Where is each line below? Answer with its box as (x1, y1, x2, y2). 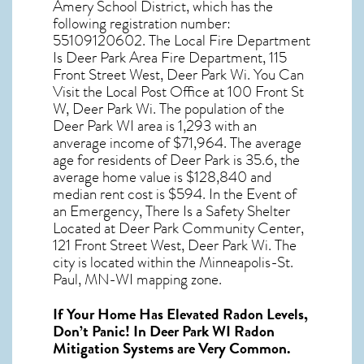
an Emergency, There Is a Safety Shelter (53, 199, 290, 223)
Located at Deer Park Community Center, (53, 216, 304, 240)
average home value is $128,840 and (53, 165, 271, 188)
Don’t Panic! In (53, 319, 149, 343)
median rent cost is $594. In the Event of (53, 182, 297, 206)
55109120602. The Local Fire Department (53, 28, 310, 52)
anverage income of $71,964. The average (53, 131, 301, 154)
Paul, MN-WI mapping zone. (53, 267, 222, 291)
